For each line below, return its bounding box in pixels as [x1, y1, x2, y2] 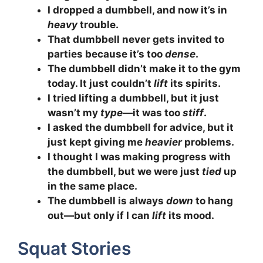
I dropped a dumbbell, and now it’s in [48, 4, 227, 16]
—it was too [123, 106, 183, 119]
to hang [193, 194, 233, 207]
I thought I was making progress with [48, 150, 231, 163]
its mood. [166, 209, 214, 221]
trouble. [77, 18, 119, 31]
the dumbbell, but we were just [48, 165, 202, 177]
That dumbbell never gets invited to [48, 33, 224, 45]
